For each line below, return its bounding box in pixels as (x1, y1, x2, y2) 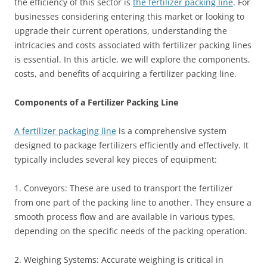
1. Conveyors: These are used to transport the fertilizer (14, 182, 233, 194)
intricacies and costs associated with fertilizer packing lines (14, 39, 252, 51)
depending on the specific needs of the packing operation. (14, 225, 247, 237)
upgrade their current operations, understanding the (14, 25, 227, 37)
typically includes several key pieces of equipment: (14, 154, 217, 166)
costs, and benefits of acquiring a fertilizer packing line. (14, 68, 237, 80)
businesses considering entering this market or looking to (14, 11, 244, 23)
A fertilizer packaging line (14, 125, 116, 137)
